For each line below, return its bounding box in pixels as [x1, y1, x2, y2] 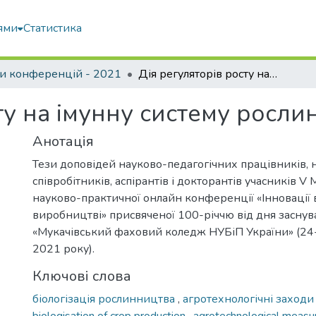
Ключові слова [32, 267, 131, 286]
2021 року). [32, 241, 95, 257]
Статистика [23, 20, 83, 36]
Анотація [32, 132, 94, 151]
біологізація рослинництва [32, 291, 178, 307]
